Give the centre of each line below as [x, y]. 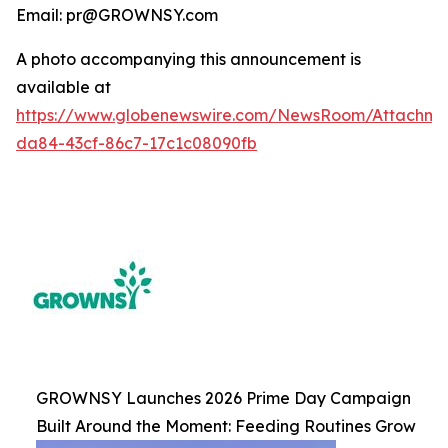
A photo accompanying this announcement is [188, 59]
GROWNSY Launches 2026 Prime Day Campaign [223, 398]
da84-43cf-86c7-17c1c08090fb [136, 143]
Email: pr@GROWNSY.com [117, 15]
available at [63, 87]
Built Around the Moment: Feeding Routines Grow [226, 426]
